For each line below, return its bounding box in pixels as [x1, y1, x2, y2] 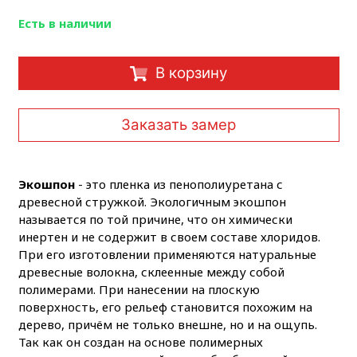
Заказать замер [121, 115, 236, 134]
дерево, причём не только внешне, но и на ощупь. [18, 316, 317, 333]
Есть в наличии [18, 14, 112, 31]
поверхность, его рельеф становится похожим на [18, 299, 312, 316]
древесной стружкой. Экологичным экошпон [18, 194, 286, 210]
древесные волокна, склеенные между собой [18, 264, 284, 280]
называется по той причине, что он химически [18, 211, 292, 228]
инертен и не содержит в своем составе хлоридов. [18, 229, 320, 245]
